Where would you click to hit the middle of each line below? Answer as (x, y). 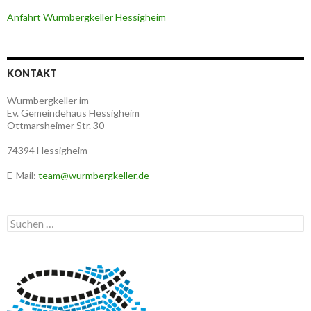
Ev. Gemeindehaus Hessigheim (73, 113)
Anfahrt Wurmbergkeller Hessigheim (86, 17)
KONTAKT (32, 74)
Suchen (23, 221)
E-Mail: (23, 176)
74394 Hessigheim (47, 151)
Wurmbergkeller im (48, 101)
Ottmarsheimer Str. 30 (56, 126)
